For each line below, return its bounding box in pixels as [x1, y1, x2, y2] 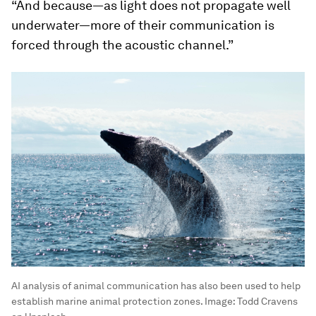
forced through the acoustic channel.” [11, 37, 233, 52]
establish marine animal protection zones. [11, 296, 202, 308]
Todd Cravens [237, 296, 298, 308]
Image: [202, 296, 237, 308]
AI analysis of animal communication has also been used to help [11, 280, 300, 292]
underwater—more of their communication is [11, 18, 274, 32]
